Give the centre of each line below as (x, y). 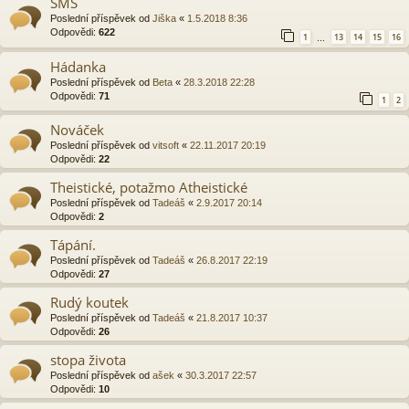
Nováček (77, 130)
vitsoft (166, 146)
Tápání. (73, 245)
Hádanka (78, 66)
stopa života (88, 360)
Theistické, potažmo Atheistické (149, 188)
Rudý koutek (89, 303)
